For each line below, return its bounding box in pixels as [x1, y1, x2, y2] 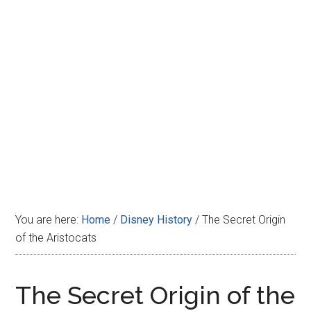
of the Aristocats [15, 231, 97, 244]
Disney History [120, 213, 193, 226]
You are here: [15, 213, 82, 226]
